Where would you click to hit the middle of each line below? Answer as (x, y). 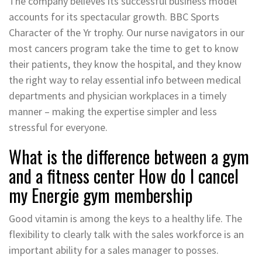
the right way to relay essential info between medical (125, 80)
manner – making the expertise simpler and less (113, 111)
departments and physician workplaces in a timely (118, 95)
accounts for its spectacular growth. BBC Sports (114, 16)
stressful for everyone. (58, 127)
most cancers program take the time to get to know (124, 48)
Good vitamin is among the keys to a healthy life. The (125, 218)
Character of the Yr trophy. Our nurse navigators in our (127, 32)
